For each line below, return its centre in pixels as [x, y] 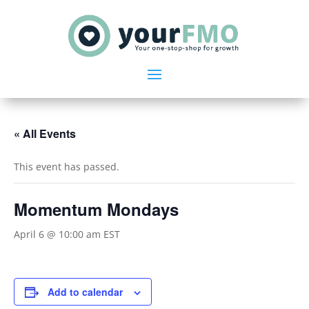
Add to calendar [85, 291]
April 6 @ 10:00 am [57, 234]
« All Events [45, 133]
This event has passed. [67, 166]
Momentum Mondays [96, 209]
